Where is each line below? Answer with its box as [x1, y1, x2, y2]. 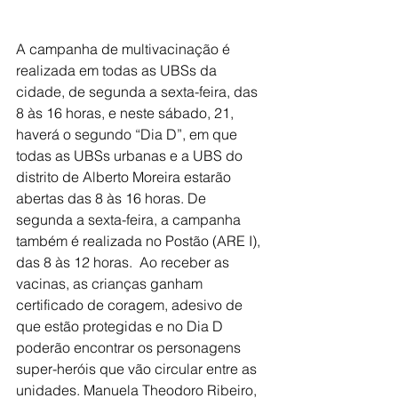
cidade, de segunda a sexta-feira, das [16, 82, 261, 100]
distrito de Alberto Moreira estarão [16, 167, 235, 186]
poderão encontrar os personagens [16, 338, 244, 356]
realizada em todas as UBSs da [16, 60, 220, 79]
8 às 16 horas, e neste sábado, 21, [16, 103, 237, 122]
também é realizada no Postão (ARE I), [16, 231, 264, 250]
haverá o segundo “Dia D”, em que [16, 124, 241, 143]
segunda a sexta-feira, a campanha [16, 210, 244, 228]
